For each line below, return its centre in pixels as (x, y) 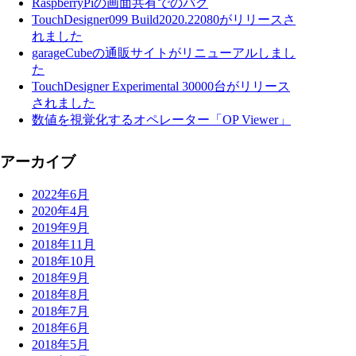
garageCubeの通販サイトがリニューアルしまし (164, 52)
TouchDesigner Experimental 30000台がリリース (161, 86)
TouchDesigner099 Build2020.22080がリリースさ (164, 19)
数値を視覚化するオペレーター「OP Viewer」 (161, 119)
